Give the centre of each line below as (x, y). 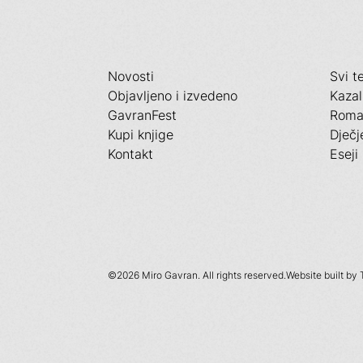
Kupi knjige (141, 134)
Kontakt (131, 154)
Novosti (131, 76)
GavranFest (143, 115)
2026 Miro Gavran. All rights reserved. (202, 275)
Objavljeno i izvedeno (173, 95)
